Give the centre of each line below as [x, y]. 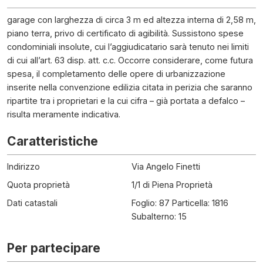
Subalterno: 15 [159, 216]
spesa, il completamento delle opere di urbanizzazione [116, 74]
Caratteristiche [53, 141]
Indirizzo [23, 166]
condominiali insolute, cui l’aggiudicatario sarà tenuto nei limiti [128, 47]
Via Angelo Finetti [166, 166]
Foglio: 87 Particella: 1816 [180, 203]
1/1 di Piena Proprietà [172, 185]
